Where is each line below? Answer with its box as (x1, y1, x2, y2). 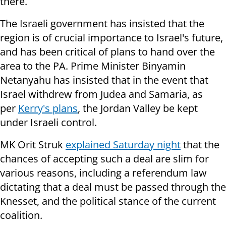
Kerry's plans (18, 101, 78, 116)
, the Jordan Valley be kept (78, 101, 198, 116)
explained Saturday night (66, 138, 181, 152)
